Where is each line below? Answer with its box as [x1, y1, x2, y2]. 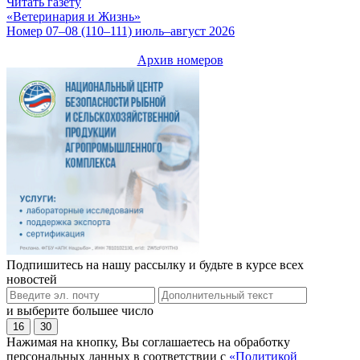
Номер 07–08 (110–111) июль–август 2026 [6, 24, 235, 39]
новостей [6, 272, 57, 286]
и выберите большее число [6, 303, 153, 317]
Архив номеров [137, 53, 223, 67]
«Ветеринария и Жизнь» [6, 10, 141, 24]
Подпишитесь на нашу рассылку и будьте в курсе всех [6, 257, 304, 272]
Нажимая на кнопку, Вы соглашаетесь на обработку [6, 334, 290, 349]
